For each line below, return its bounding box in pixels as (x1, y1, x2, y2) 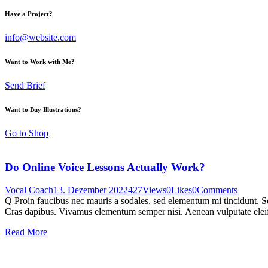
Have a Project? (5, 10, 53, 17)
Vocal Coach (5, 185, 53, 196)
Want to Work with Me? (5, 57, 75, 65)
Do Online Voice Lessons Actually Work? (5, 160, 205, 173)
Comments (197, 185, 237, 196)
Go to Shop (5, 127, 48, 138)
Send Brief (5, 80, 45, 90)
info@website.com (5, 32, 76, 42)
